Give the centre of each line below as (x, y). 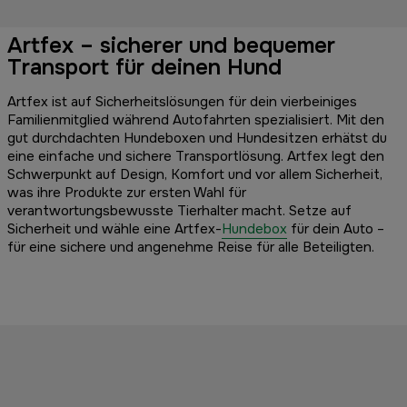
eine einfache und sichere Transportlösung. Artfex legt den (196, 157)
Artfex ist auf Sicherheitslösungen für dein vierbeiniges (182, 102)
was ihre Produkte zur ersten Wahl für (127, 193)
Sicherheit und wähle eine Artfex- (114, 229)
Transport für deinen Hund (144, 68)
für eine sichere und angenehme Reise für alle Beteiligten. (191, 248)
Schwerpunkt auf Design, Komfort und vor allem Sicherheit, (195, 175)
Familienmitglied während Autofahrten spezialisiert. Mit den (196, 120)
